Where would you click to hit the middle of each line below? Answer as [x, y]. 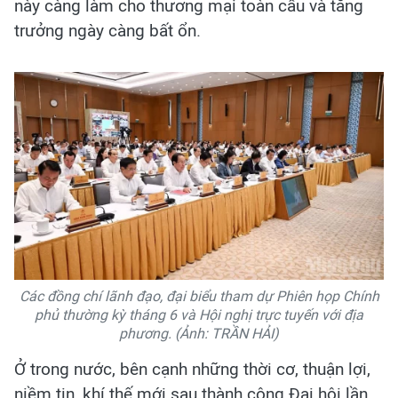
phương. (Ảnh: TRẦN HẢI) [199, 333]
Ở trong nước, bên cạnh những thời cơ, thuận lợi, [192, 369]
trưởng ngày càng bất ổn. [107, 30]
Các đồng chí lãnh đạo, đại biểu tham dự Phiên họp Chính [199, 296]
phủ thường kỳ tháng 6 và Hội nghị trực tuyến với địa [199, 314]
